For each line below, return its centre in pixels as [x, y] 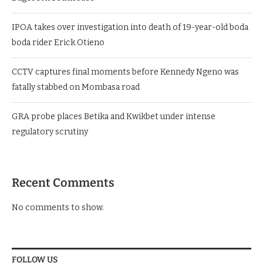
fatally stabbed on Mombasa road [76, 87]
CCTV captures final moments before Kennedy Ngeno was [125, 72]
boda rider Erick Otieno [58, 43]
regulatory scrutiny [50, 132]
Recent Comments [63, 183]
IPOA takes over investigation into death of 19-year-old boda [130, 28]
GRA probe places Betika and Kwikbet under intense [114, 117]
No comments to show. [58, 208]
